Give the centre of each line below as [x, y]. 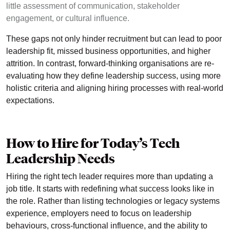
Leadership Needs [61, 159]
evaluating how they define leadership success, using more [113, 76]
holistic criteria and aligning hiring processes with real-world [115, 88]
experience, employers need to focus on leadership [99, 214]
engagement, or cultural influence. [68, 18]
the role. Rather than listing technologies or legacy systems [113, 201]
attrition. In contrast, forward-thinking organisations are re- [110, 64]
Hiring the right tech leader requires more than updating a [110, 177]
